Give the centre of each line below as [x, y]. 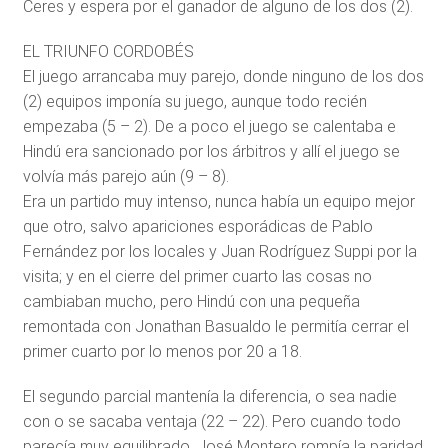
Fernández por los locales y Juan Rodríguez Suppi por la [219, 251]
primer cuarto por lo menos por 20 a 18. [162, 351]
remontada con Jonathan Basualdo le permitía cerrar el [215, 326]
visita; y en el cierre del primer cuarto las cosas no [197, 276]
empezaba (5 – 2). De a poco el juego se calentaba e [209, 126]
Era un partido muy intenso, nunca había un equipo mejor [218, 201]
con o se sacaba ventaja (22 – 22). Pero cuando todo [211, 421]
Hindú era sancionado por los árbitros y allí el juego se [211, 151]
